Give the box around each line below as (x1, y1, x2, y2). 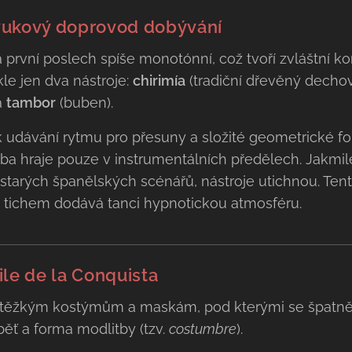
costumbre (168, 321, 236, 337)
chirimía (132, 72, 185, 89)
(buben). (55, 94, 113, 111)
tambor (5, 94, 56, 111)
